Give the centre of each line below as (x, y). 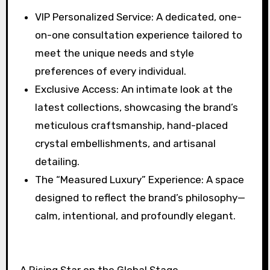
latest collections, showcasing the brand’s (137, 108)
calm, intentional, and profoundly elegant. (136, 216)
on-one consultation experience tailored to (139, 35)
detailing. (58, 162)
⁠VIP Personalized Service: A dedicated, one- (139, 17)
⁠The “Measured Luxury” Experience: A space (140, 180)
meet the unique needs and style (115, 53)
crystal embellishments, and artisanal (126, 144)
